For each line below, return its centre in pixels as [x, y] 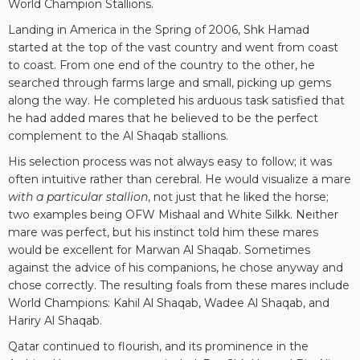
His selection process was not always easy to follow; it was [170, 162]
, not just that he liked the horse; [238, 197]
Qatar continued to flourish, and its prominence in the [158, 346]
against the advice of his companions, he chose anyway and [176, 268]
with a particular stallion [78, 197]
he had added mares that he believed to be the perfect [163, 118]
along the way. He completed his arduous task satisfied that [176, 100]
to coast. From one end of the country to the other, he [162, 65]
